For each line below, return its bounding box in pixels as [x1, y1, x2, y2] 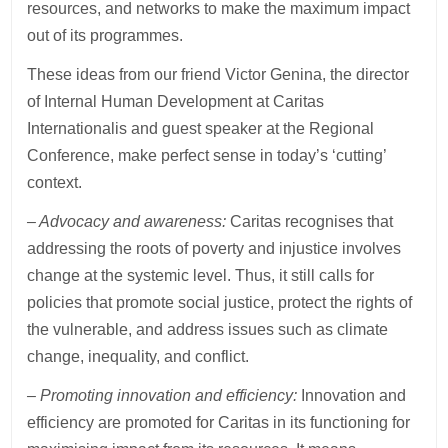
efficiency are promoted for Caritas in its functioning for [27, 413, 411, 431]
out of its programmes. [27, 26, 188, 44]
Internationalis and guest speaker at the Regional [27, 119, 375, 137]
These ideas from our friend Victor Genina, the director [27, 65, 410, 83]
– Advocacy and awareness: [27, 212, 231, 230]
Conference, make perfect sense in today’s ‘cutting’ [27, 146, 387, 164]
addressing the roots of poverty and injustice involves [27, 239, 402, 257]
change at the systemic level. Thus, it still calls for [27, 266, 375, 284]
